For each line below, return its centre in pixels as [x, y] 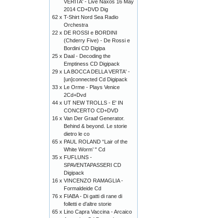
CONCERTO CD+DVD [91, 110]
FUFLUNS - [78, 157]
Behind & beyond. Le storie [95, 126]
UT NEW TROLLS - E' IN [93, 103]
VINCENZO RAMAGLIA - [93, 181]
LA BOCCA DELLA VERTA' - [97, 72]
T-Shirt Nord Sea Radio [91, 17]
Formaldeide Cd [82, 188]
